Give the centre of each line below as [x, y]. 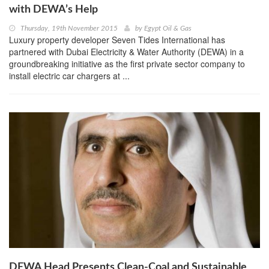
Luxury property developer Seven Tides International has [117, 39]
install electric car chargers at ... [69, 75]
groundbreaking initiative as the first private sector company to [127, 63]
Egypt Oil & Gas [168, 28]
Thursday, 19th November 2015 [69, 28]
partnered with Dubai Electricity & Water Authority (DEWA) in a [126, 51]
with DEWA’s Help [53, 9]
